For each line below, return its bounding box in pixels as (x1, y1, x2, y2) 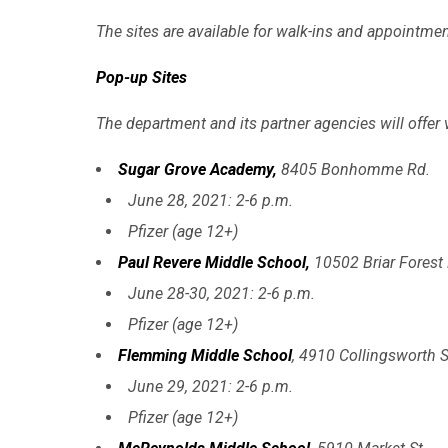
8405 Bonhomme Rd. (281, 159, 430, 179)
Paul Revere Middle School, (118, 252, 314, 272)
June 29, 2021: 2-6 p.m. (128, 376, 293, 396)
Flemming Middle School (118, 345, 292, 365)
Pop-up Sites (96, 67, 187, 87)
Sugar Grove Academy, (118, 159, 281, 179)
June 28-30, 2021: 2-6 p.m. (128, 283, 315, 303)
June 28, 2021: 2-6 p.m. (128, 190, 293, 210)
